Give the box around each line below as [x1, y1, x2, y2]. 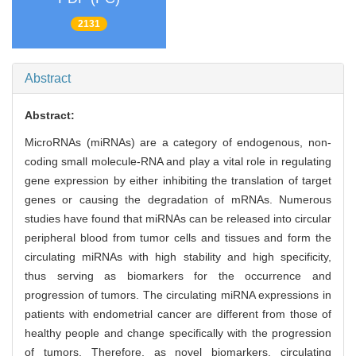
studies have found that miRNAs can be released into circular [25, 212, 331, 226]
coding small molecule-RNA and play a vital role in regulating [25, 155, 331, 168]
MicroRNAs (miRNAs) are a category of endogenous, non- [25, 136, 331, 149]
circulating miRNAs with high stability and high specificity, [25, 250, 331, 264]
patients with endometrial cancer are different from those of [25, 308, 331, 321]
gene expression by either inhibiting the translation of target [25, 174, 331, 188]
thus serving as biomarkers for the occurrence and [25, 269, 331, 283]
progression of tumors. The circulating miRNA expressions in [25, 288, 331, 302]
